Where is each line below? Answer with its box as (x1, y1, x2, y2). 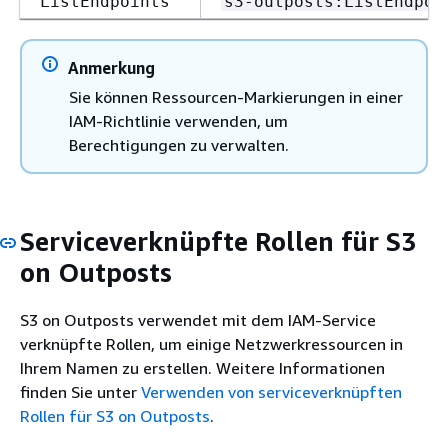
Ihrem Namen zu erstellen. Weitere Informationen (20, 357, 385, 378)
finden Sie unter (20, 381, 141, 402)
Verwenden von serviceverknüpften (141, 381, 402, 402)
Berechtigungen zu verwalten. (69, 135, 289, 155)
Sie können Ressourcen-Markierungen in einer (69, 87, 403, 107)
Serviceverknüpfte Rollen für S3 (20, 226, 416, 257)
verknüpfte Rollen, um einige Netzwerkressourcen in (20, 333, 403, 354)
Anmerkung (68, 58, 155, 78)
